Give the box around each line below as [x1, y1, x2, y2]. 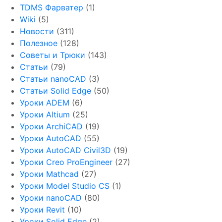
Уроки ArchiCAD [20, 121, 83, 132]
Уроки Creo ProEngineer [20, 157, 112, 167]
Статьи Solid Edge [20, 86, 91, 96]
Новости [20, 26, 54, 37]
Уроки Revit [20, 205, 65, 215]
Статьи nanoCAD [20, 74, 86, 84]
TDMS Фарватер [20, 2, 83, 13]
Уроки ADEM [20, 98, 69, 108]
